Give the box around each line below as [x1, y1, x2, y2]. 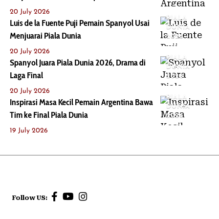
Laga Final [10, 69, 43, 81]
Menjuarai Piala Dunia [10, 30, 81, 41]
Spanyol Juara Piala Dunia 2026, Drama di [10, 57, 146, 68]
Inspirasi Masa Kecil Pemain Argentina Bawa [10, 96, 153, 108]
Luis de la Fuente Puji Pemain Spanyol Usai [10, 17, 150, 28]
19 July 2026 [10, 127, 48, 134]
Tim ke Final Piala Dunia [10, 109, 88, 120]
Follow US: [12, 194, 49, 201]
